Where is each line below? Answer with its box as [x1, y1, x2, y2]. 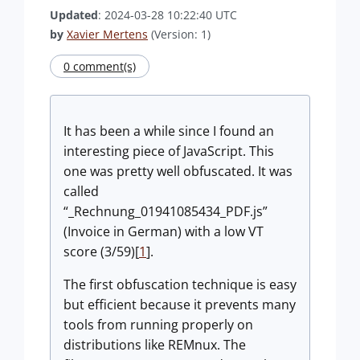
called [63, 182, 99, 200]
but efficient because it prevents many [63, 296, 296, 313]
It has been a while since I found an [63, 122, 274, 140]
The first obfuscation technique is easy [63, 276, 297, 293]
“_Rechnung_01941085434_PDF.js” [63, 202, 268, 220]
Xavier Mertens [67, 27, 148, 42]
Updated [50, 7, 98, 22]
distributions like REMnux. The [63, 336, 246, 354]
